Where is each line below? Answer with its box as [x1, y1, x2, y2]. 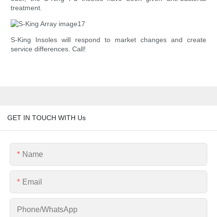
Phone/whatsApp [17, 205, 77, 214]
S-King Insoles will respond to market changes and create [11, 36, 206, 44]
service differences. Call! [11, 45, 86, 53]
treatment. [11, 4, 43, 12]
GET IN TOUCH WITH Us [7, 113, 86, 122]
